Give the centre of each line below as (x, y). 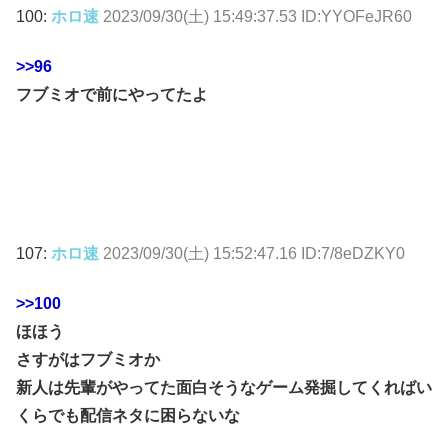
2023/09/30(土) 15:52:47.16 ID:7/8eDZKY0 (254, 253)
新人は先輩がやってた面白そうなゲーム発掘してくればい (224, 388)
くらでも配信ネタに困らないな (128, 416)
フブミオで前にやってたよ (112, 95)
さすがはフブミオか (88, 360)
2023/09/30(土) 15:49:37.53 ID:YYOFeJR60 (257, 16)
